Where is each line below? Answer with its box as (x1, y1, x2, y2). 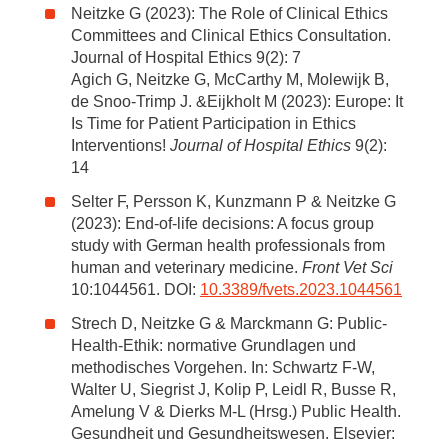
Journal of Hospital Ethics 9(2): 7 (71, 49, 301, 66)
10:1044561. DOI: (71, 281, 200, 298)
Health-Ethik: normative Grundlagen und (71, 337, 356, 354)
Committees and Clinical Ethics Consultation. (71, 27, 391, 44)
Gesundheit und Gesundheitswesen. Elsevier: (71, 425, 395, 442)
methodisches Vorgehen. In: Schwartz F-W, (71, 359, 375, 376)
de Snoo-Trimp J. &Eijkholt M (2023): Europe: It (71, 93, 403, 110)
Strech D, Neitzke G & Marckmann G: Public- (71, 315, 387, 332)
